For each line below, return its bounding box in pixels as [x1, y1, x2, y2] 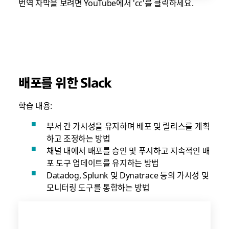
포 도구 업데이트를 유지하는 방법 [46, 156, 159, 169]
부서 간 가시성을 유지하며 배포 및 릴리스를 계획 [46, 119, 210, 132]
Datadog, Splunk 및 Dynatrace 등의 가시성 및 [46, 168, 209, 181]
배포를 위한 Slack [18, 74, 112, 90]
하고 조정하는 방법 [46, 131, 110, 144]
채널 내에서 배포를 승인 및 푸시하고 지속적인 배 [46, 144, 210, 156]
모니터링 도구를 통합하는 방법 [46, 180, 150, 193]
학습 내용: [18, 99, 52, 111]
